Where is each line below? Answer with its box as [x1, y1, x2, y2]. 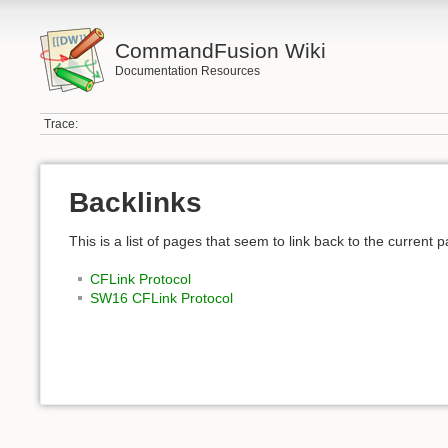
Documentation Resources [114, 64, 260, 78]
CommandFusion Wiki [114, 39, 326, 62]
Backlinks [69, 187, 202, 219]
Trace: [44, 117, 79, 132]
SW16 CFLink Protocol [90, 290, 233, 307]
